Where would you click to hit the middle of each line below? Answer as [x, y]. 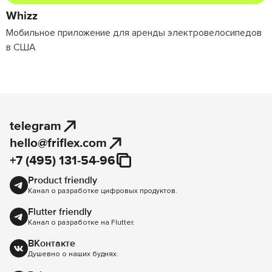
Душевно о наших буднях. [73, 254]
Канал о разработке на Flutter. [81, 223]
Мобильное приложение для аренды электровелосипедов [134, 33]
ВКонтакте [52, 244]
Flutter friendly [60, 212]
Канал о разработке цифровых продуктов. [103, 191]
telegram [36, 126]
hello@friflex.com [58, 143]
